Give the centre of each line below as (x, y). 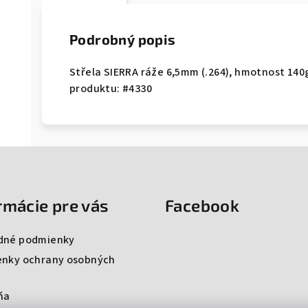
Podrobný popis (123, 40)
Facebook (202, 206)
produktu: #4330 (111, 89)
